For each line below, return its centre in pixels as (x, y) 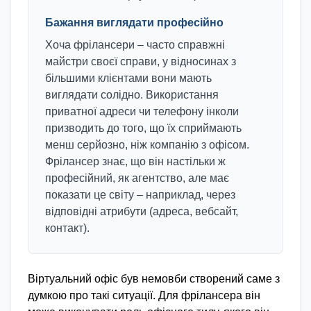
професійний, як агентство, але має (137, 178)
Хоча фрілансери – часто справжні (135, 45)
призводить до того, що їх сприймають (143, 128)
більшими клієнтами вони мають (128, 78)
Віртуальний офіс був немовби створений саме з (154, 279)
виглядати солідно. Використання (132, 95)
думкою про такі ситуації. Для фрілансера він (144, 295)
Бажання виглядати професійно (134, 23)
